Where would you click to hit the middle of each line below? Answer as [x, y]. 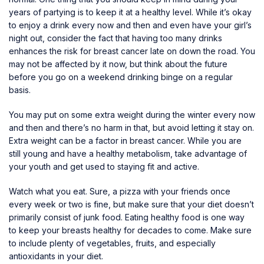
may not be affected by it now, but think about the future [118, 64]
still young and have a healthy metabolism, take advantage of [128, 153]
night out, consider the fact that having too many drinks [115, 38]
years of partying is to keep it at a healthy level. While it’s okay [130, 12]
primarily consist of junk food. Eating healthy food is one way [127, 217]
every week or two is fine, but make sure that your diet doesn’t [131, 204]
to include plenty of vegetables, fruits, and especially [112, 243]
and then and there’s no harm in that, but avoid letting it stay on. [131, 127]
